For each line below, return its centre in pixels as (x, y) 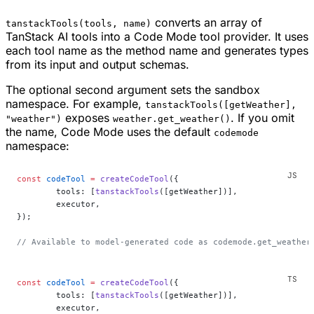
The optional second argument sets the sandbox (133, 89)
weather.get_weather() (172, 118)
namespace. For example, (75, 103)
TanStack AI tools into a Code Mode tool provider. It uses (157, 36)
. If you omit (262, 117)
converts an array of (207, 22)
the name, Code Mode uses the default (110, 131)
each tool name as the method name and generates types (157, 50)
